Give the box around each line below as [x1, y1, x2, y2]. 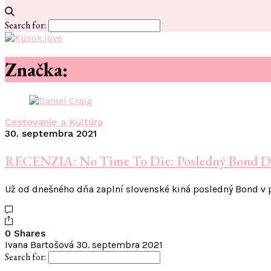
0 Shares [5, 227, 45, 240]
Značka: [5, 56, 73, 82]
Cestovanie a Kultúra [5, 116, 103, 128]
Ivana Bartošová [5, 239, 74, 251]
